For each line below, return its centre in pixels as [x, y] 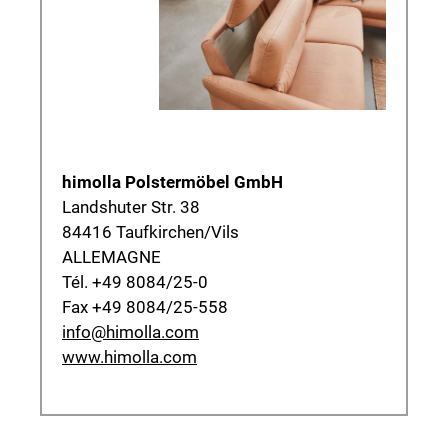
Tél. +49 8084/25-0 [135, 282]
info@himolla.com [130, 332]
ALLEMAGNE [111, 257]
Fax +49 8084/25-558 [145, 307]
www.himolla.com [129, 357]
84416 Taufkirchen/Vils [150, 232]
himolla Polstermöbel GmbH [172, 182]
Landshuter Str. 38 [131, 207]
